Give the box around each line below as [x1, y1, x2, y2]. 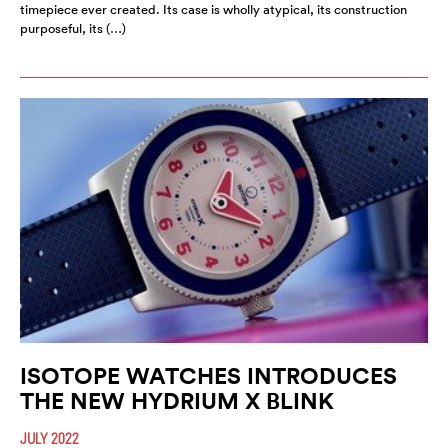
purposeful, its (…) [20, 19, 126, 37]
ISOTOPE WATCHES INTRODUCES [20, 360, 397, 390]
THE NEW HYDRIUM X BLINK [20, 385, 334, 415]
